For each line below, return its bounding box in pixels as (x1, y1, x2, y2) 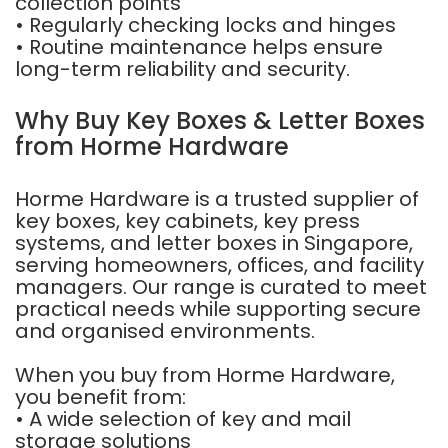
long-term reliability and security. (15, 55, 350, 83)
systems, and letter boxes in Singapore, (15, 229, 413, 257)
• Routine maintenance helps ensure (15, 33, 383, 61)
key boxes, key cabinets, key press (15, 207, 360, 235)
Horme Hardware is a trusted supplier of (15, 185, 419, 213)
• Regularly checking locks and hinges (15, 11, 396, 39)
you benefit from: (15, 383, 186, 411)
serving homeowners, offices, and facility (15, 251, 424, 279)
